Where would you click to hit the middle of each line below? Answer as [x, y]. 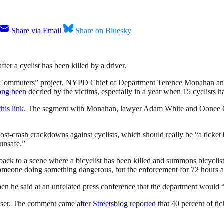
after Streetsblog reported [116, 204]
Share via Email [36, 31]
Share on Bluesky [103, 31]
